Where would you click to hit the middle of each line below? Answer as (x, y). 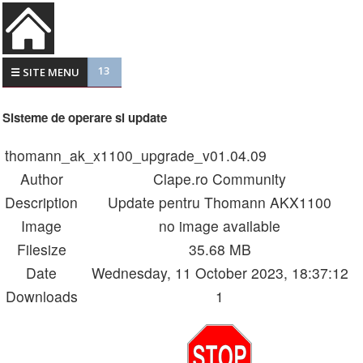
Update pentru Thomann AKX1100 (220, 203)
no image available (220, 226)
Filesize (41, 250)
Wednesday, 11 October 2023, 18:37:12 (220, 273)
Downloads (41, 297)
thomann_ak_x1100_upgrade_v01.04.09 (136, 156)
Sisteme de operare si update (85, 118)
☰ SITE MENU (45, 72)
